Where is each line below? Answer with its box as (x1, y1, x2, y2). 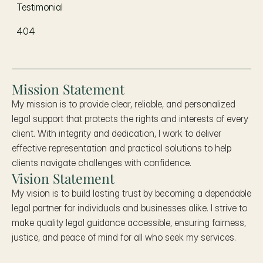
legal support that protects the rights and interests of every (12, 113, 248, 124)
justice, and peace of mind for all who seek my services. (12, 231, 236, 243)
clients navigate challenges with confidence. (12, 157, 191, 168)
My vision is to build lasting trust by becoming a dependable (12, 187, 251, 199)
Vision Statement (12, 169, 114, 187)
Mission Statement (12, 80, 124, 98)
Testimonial (16, 1, 63, 13)
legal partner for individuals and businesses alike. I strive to (12, 202, 247, 214)
